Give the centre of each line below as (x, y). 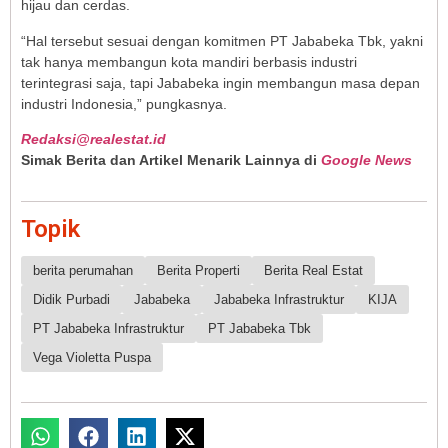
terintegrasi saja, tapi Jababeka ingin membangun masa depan (220, 82)
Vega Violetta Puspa (92, 357)
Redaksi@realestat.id (93, 139)
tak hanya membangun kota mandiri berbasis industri (189, 61)
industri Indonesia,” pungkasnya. (124, 103)
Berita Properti (198, 270)
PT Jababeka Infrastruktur (108, 328)
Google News (366, 160)
